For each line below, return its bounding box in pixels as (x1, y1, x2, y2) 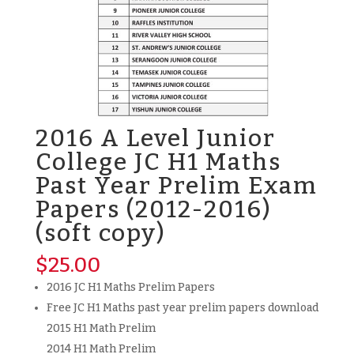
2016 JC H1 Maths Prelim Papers (46, 281, 215, 295)
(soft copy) (35, 219, 166, 248)
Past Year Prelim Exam (35, 171, 318, 201)
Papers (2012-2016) (35, 195, 272, 224)
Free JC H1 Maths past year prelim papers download (46, 301, 318, 315)
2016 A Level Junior (35, 124, 276, 153)
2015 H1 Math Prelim (46, 322, 156, 336)
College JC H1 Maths (35, 148, 281, 177)
